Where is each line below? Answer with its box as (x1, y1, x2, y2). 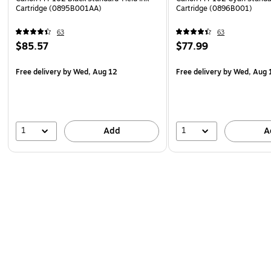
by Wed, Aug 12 (61, 66, 117, 77)
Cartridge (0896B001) (176, 2, 253, 14)
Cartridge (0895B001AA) (16, 2, 102, 14)
